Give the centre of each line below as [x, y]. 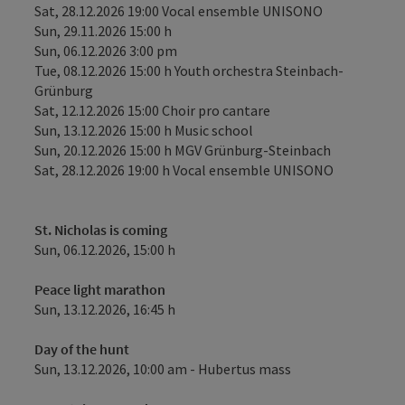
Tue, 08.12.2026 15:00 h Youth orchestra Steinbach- [189, 71]
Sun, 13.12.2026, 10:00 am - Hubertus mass [163, 369]
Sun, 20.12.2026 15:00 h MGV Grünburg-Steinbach [183, 150]
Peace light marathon [100, 289]
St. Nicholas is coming [101, 230]
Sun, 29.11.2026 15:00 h [103, 31]
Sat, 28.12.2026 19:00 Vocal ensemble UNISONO [179, 11]
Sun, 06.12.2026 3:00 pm [106, 51]
